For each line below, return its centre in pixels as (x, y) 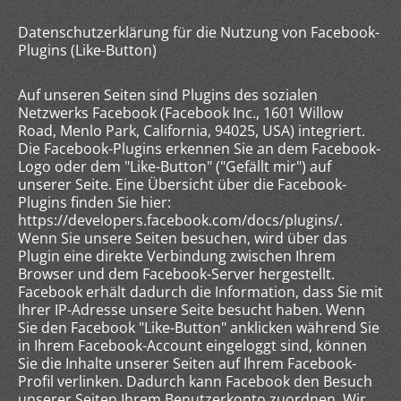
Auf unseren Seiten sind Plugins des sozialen (168, 95)
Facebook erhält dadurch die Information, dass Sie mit (200, 292)
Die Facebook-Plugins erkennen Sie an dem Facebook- (199, 149)
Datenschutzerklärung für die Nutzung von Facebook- (199, 32)
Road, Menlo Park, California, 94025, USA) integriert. (192, 131)
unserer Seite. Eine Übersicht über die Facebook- (182, 184)
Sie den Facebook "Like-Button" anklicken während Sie (199, 328)
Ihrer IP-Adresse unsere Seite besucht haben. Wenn (192, 310)
